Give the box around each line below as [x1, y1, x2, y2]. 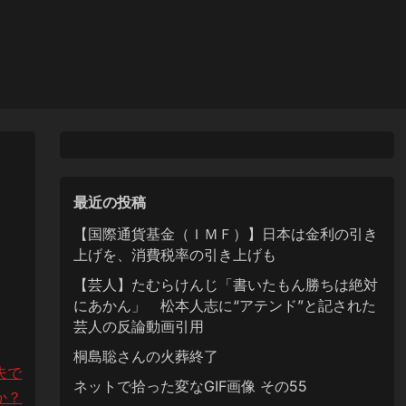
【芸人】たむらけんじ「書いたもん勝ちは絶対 [72, 275, 378, 294]
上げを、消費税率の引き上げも [72, 246, 276, 264]
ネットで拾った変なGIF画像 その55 [72, 377, 307, 395]
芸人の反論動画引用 [72, 317, 204, 335]
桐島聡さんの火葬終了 [72, 347, 218, 365]
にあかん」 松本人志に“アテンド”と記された [72, 296, 376, 314]
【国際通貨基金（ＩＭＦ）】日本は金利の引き [72, 225, 378, 243]
